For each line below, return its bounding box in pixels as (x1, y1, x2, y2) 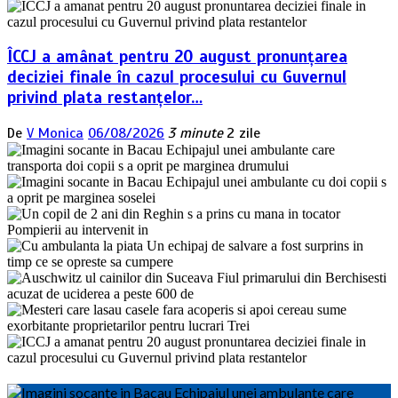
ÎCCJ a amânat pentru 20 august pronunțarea (7, 46, 347, 68)
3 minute (168, 124, 223, 143)
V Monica (27, 124, 84, 143)
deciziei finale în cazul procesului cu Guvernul (7, 67, 346, 88)
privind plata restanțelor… (7, 87, 203, 108)
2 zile (227, 124, 260, 143)
